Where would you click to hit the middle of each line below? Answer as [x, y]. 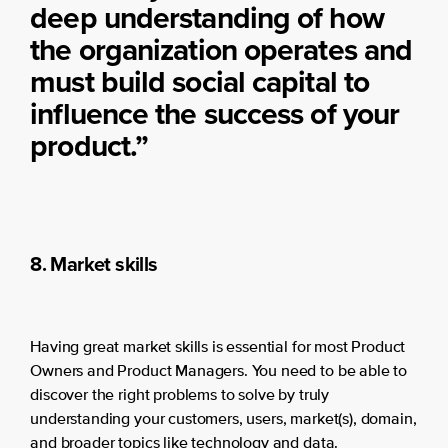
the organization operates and [221, 50]
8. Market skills [94, 264]
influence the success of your [215, 114]
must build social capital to [200, 82]
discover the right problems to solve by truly [180, 396]
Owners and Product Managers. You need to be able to [219, 372]
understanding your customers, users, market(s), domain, [223, 420]
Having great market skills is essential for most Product [218, 348]
